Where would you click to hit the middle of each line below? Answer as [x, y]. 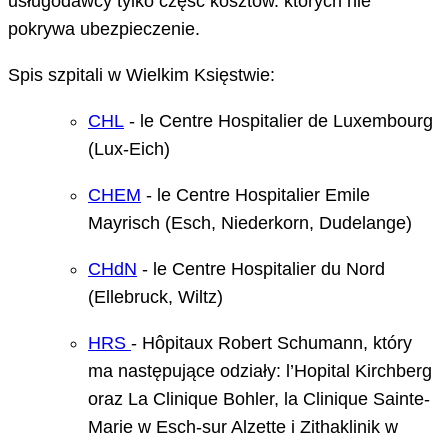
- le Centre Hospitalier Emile [255, 195]
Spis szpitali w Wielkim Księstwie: [141, 75]
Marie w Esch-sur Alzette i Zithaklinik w [243, 427]
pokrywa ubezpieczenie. [104, 29]
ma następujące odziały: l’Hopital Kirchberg [260, 371]
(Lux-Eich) [129, 149]
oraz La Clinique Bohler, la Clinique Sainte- [259, 399]
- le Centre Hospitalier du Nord [261, 269]
